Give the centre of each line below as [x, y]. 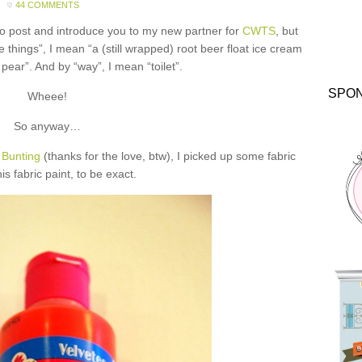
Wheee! [47, 96]
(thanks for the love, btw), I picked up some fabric [168, 156]
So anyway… [47, 126]
